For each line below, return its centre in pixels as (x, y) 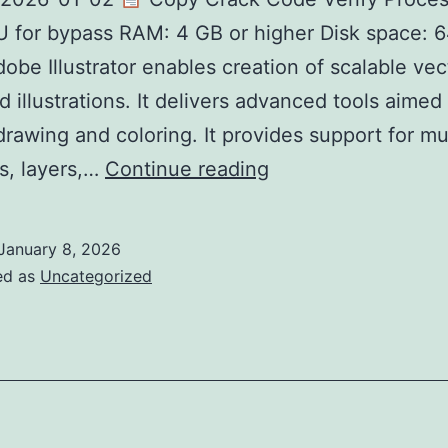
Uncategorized (96, 276)
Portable (308, 236)
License (304, 304)
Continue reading (187, 169)
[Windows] (318, 372)
